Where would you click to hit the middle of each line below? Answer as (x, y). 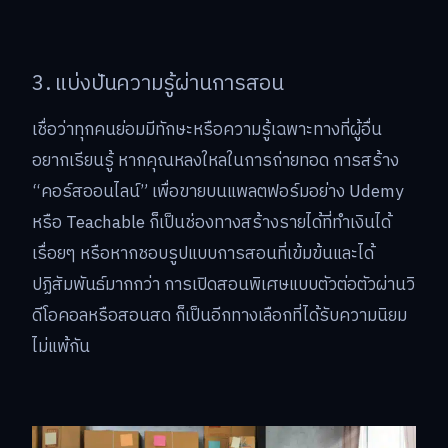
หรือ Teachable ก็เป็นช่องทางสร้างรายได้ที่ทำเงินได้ (211, 223)
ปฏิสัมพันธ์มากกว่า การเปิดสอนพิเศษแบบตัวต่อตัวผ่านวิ (223, 285)
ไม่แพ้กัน (61, 347)
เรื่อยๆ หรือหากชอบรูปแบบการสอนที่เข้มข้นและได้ (203, 254)
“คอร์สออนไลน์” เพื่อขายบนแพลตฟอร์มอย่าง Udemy (217, 192)
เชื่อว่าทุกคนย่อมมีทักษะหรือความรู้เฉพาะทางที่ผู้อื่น (207, 130)
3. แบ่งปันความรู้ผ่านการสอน (158, 84)
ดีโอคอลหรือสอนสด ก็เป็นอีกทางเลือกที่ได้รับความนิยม (219, 316)
